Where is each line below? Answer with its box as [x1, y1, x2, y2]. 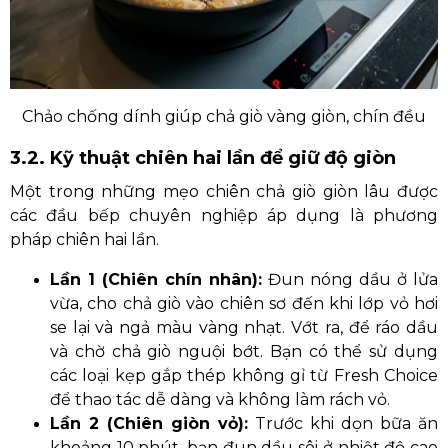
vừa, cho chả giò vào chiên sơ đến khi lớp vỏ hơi [50, 294, 438, 313]
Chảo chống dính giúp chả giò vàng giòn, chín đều [22, 107, 426, 126]
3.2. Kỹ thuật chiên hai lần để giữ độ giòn [10, 147, 396, 169]
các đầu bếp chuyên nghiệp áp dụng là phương [10, 206, 438, 225]
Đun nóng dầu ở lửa [268, 270, 439, 289]
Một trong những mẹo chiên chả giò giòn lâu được [10, 182, 438, 201]
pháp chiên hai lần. [10, 230, 159, 249]
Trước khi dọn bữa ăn [255, 414, 439, 433]
